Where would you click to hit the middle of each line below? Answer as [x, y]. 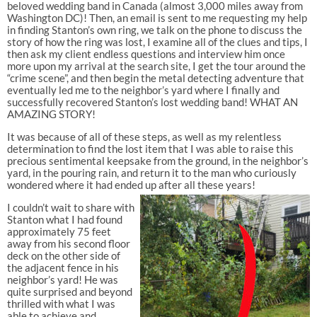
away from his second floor [68, 243]
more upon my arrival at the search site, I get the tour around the [156, 65]
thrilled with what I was [61, 303]
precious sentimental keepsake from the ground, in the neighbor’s [157, 160]
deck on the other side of [63, 255]
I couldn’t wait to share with [70, 207]
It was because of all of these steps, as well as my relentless [144, 136]
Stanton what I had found [64, 219]
